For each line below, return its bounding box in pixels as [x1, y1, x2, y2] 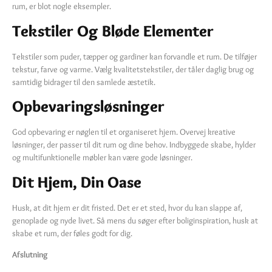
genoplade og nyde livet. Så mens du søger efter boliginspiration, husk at [12, 214, 258, 226]
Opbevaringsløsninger [12, 97, 165, 117]
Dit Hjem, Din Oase [12, 172, 141, 192]
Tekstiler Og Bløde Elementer [12, 21, 214, 41]
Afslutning [12, 248, 48, 260]
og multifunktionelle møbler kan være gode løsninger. [12, 152, 192, 163]
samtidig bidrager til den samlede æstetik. [12, 76, 155, 87]
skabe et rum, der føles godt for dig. [12, 227, 132, 239]
